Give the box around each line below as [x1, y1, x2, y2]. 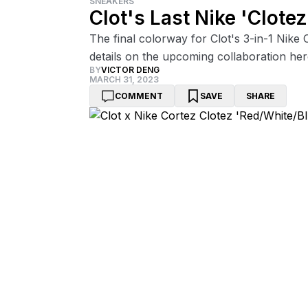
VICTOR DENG [100, 65, 159, 75]
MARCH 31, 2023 [89, 74, 159, 85]
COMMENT [114, 90, 163, 101]
